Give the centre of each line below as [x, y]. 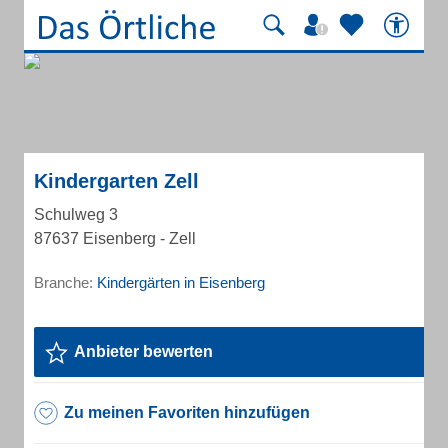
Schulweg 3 [76, 214]
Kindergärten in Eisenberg [181, 282]
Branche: [65, 282]
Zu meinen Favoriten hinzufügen [187, 412]
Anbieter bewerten [143, 351]
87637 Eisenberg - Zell [115, 238]
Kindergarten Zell [116, 181]
